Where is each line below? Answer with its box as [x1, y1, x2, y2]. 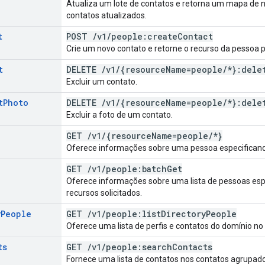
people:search [106, 241, 172, 253]
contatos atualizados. [66, 10, 147, 20]
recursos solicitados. [66, 188, 142, 198]
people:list [106, 208, 161, 219]
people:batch [106, 163, 167, 174]
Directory [161, 208, 206, 219]
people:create [111, 30, 177, 42]
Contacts [172, 241, 212, 253]
